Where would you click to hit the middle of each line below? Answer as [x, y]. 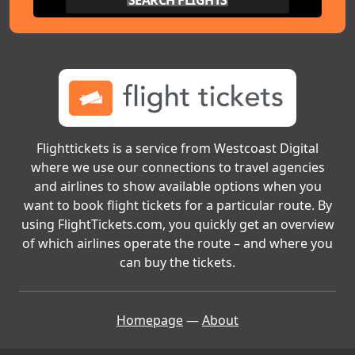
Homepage [150, 321]
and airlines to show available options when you [177, 187]
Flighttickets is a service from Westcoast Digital [177, 149]
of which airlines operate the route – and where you [177, 244]
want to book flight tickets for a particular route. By [177, 206]
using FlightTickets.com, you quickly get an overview [177, 225]
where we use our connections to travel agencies [177, 168]
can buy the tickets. [177, 263]
